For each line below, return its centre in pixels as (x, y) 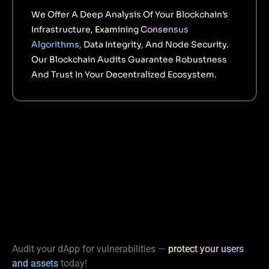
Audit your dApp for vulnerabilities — (90, 249)
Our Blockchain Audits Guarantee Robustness (129, 59)
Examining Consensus (142, 29)
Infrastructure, (63, 29)
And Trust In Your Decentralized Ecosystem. (124, 74)
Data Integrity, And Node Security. (156, 44)
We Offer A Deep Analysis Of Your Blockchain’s (130, 14)
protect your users (206, 249)
